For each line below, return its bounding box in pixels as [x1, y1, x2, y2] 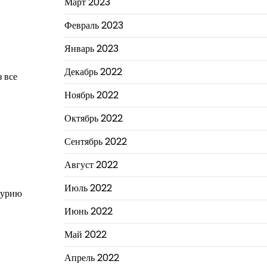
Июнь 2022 [64, 204, 113, 218]
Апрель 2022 [64, 251, 119, 265]
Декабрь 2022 [64, 65, 122, 79]
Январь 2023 [64, 42, 119, 55]
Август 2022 [64, 158, 118, 172]
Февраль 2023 [64, 18, 123, 32]
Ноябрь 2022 [64, 88, 119, 102]
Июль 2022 [64, 181, 112, 195]
